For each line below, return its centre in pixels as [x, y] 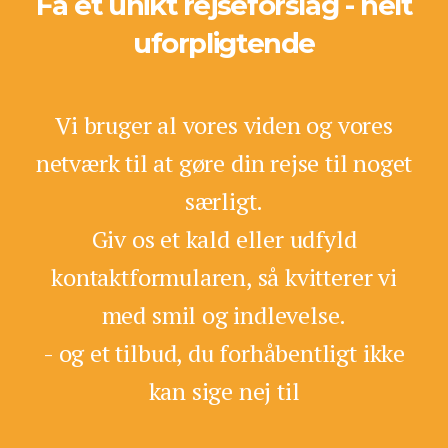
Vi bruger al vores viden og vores [224, 125]
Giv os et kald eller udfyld [224, 239]
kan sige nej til [224, 391]
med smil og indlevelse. [224, 315]
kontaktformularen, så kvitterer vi [224, 277]
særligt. [224, 201]
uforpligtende [224, 43]
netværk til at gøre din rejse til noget [224, 163]
